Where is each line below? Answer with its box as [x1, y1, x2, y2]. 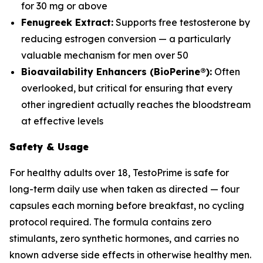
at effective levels [21, 115, 103, 127]
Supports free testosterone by [113, 16, 250, 29]
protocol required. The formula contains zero [9, 216, 211, 228]
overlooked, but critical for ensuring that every [21, 82, 232, 95]
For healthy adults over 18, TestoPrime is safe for [9, 167, 229, 179]
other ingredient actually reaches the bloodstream [21, 99, 251, 111]
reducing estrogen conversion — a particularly [21, 33, 231, 45]
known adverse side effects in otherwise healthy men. [9, 249, 251, 261]
